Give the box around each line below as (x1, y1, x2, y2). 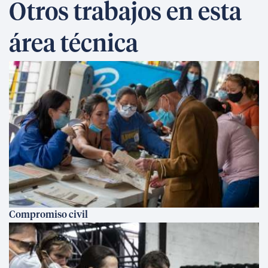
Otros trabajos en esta (9, 1, 242, 25)
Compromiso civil (9, 210, 88, 220)
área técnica (9, 33, 138, 57)
